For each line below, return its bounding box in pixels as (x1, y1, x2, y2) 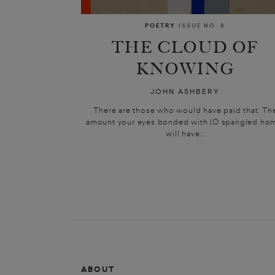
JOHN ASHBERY (150, 87, 220, 97)
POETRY (145, 21, 176, 31)
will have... (166, 128, 205, 139)
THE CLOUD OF (112, 37, 259, 57)
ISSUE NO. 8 (179, 21, 226, 31)
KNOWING (136, 59, 235, 79)
